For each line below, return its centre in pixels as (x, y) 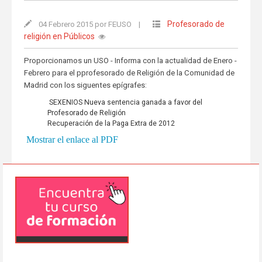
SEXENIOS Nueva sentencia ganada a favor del (125, 102)
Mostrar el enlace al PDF (71, 139)
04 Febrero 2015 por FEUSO (85, 24)
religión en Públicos (59, 36)
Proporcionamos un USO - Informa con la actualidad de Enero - (130, 61)
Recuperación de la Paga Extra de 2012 (111, 123)
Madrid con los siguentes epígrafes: (85, 85)
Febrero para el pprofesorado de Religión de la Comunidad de (129, 73)
